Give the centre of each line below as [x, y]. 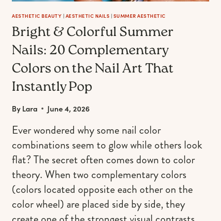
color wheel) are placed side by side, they [98, 204]
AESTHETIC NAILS [87, 16]
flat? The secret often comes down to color [103, 160]
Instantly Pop [52, 88]
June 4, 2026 [69, 109]
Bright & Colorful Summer [93, 33]
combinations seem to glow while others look [107, 145]
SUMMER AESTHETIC [139, 16]
